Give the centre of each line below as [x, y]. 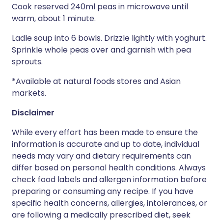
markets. [29, 93]
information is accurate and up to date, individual [106, 144]
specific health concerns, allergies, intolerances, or [110, 203]
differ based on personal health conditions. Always [109, 168]
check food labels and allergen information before [109, 179]
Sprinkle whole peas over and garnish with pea [101, 50]
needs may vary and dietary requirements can [101, 156]
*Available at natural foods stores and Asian [96, 81]
